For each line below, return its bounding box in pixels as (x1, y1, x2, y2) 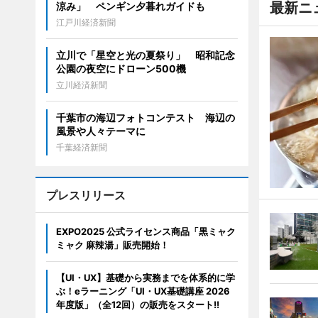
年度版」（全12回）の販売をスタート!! (55, 299, 219, 311)
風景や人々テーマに (55, 125, 146, 138)
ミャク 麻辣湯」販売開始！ (55, 239, 169, 251)
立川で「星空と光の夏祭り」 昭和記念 (55, 49, 235, 62)
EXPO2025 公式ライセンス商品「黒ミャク (55, 226, 236, 238)
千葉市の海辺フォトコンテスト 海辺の (55, 111, 235, 124)
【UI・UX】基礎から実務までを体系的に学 (55, 272, 235, 284)
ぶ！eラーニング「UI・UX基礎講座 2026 (55, 285, 230, 297)
